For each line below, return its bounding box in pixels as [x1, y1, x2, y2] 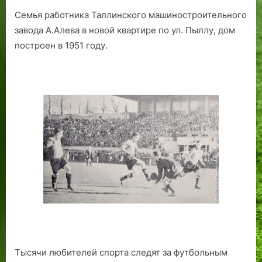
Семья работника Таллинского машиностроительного [15, 9, 247, 21]
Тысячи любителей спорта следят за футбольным [15, 247, 227, 258]
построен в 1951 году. [15, 40, 108, 51]
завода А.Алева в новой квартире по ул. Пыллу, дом [15, 25, 235, 36]
